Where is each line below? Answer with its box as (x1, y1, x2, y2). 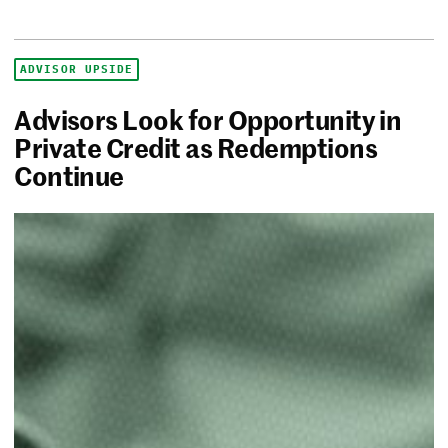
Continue (14, 157, 124, 194)
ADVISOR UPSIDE (20, 62, 134, 77)
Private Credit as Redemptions (14, 129, 377, 166)
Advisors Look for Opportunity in (14, 101, 402, 138)
